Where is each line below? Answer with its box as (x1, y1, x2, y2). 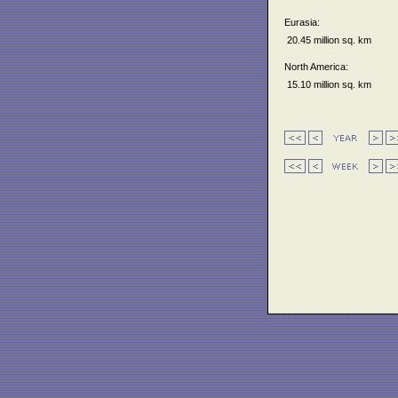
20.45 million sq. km (284, 34, 371, 45)
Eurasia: (284, 16, 320, 28)
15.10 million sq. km (284, 79, 371, 91)
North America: (284, 61, 348, 73)
